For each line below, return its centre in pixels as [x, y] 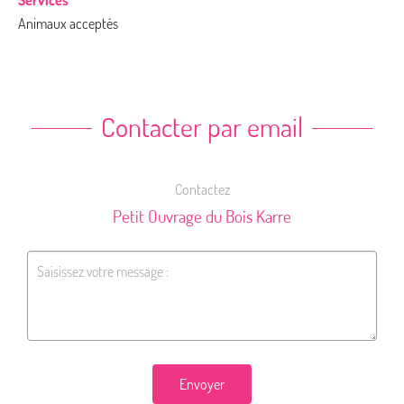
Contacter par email [202, 126]
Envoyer [202, 384]
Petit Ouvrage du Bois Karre [202, 216]
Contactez [202, 189]
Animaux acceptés [68, 23]
